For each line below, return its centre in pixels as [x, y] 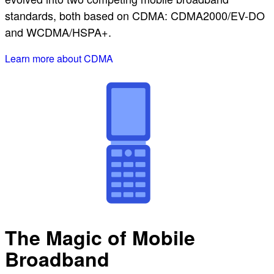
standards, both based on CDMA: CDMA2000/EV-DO [135, 15]
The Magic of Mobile [100, 238]
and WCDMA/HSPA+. [58, 31]
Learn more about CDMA [59, 58]
